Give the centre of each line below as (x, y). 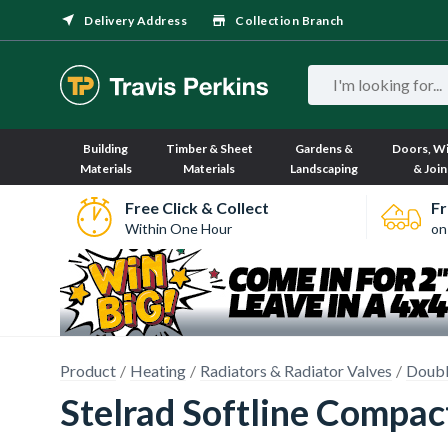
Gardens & (324, 148)
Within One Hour (178, 228)
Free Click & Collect (196, 207)
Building (106, 148)
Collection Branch (289, 20)
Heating (158, 370)
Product (88, 370)
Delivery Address (135, 20)
